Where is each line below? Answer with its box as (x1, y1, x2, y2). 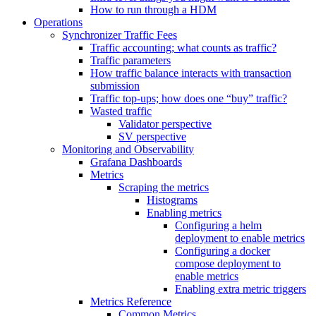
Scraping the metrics (119, 181, 209, 193)
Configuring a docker (175, 245, 270, 257)
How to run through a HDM (90, 4, 217, 16)
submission (90, 80, 140, 92)
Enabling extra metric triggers (175, 283, 306, 295)
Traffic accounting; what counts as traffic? (90, 42, 276, 54)
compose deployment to (175, 257, 281, 269)
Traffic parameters (90, 54, 171, 66)
